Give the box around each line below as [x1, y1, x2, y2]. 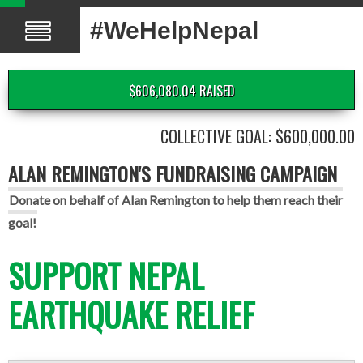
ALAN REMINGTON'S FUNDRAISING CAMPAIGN [8, 159, 337, 188]
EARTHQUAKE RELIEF [8, 290, 254, 339]
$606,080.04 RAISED [128, 81, 235, 100]
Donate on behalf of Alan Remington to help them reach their [9, 192, 343, 207]
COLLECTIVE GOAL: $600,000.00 [160, 124, 355, 148]
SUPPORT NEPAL [8, 251, 204, 300]
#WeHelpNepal [90, 17, 259, 44]
